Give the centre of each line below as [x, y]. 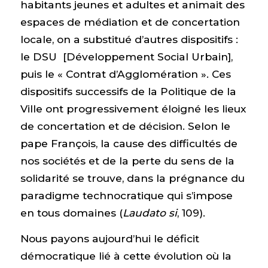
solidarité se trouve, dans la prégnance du [132, 178]
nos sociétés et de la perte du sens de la [127, 160]
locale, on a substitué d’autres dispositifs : [129, 39]
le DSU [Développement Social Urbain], [126, 56]
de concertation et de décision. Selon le [125, 126]
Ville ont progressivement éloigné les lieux [133, 108]
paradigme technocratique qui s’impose [126, 195]
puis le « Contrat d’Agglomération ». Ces [125, 74]
